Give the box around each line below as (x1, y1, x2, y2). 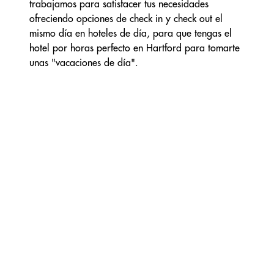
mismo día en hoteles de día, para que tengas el (29, 27, 232, 39)
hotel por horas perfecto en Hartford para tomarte (29, 42, 240, 54)
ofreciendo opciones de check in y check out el (29, 12, 223, 24)
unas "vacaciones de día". (29, 56, 138, 68)
